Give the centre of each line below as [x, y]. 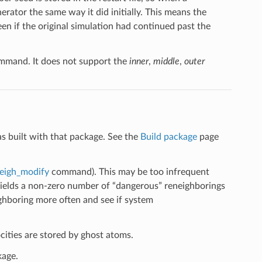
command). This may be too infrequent [129, 172]
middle [166, 61]
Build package [168, 137]
